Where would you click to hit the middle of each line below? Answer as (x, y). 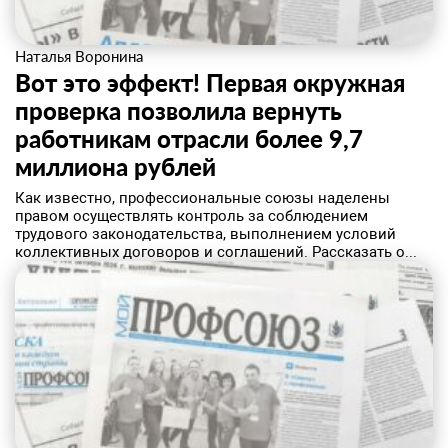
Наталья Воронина (79, 56)
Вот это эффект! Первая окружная (210, 82)
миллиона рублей (115, 166)
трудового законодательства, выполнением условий (205, 234)
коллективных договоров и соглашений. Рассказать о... (216, 252)
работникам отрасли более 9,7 (189, 138)
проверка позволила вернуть (178, 110)
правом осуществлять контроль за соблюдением (191, 216)
